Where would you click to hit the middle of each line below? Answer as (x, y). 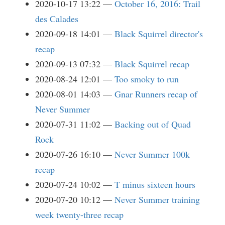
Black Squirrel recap (152, 64)
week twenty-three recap (79, 214)
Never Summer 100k (152, 154)
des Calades (57, 19)
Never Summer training (157, 199)
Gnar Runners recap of (156, 94)
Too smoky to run (147, 79)
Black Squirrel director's (159, 34)
